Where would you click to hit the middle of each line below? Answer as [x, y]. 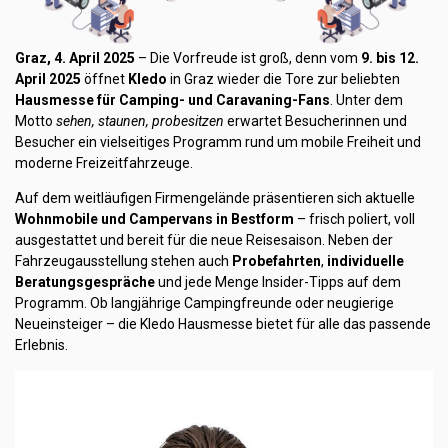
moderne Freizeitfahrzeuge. [104, 162]
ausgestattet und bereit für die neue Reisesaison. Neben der [204, 239]
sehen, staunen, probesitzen [140, 120]
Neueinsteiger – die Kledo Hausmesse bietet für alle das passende [223, 323]
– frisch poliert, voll [354, 218]
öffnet [104, 78]
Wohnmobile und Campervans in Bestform [154, 218]
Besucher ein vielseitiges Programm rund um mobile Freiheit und [218, 141]
